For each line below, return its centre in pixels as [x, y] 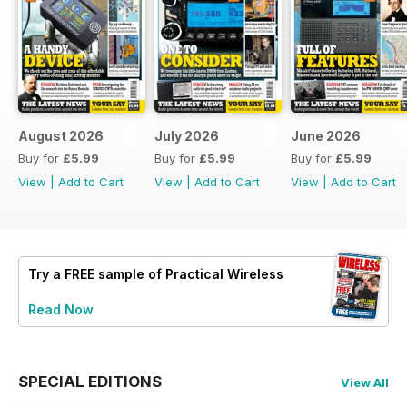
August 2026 [61, 135]
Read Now [61, 309]
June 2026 [326, 135]
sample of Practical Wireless [189, 273]
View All [365, 382]
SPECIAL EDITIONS [90, 381]
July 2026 [187, 135]
